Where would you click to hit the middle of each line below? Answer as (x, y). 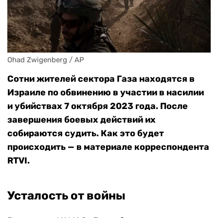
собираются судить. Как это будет (86, 134)
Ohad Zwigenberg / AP (46, 60)
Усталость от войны (66, 196)
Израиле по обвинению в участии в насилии (106, 93)
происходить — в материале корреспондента (108, 147)
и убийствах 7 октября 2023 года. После (98, 106)
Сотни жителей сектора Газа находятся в (101, 79)
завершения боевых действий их (82, 120)
